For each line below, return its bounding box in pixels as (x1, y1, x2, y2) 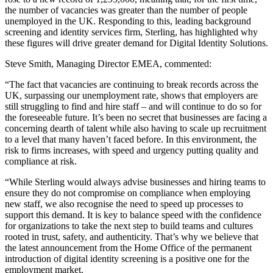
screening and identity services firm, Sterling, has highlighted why (5, 27, 258, 38)
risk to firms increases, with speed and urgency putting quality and (5, 145, 258, 156)
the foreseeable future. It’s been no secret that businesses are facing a (5, 112, 267, 123)
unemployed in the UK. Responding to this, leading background (5, 16, 251, 27)
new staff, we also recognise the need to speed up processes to (5, 199, 243, 210)
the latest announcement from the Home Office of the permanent (5, 243, 252, 253)
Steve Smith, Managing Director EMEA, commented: (5, 58, 211, 69)
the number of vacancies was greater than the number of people (5, 5, 247, 16)
